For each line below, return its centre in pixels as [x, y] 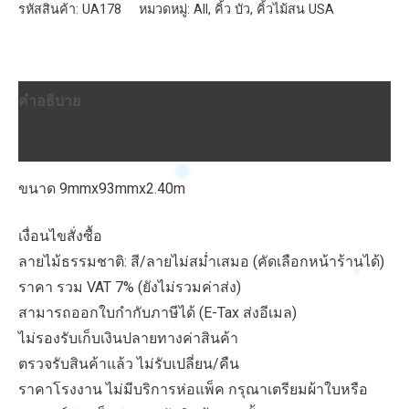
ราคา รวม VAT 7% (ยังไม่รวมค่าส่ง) [130, 288]
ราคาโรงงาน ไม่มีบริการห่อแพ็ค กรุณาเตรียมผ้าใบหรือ [193, 390]
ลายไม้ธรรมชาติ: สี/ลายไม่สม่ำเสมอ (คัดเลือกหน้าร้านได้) [201, 262]
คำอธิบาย [49, 100]
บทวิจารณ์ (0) [63, 141]
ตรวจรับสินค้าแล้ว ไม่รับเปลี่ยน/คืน [129, 364]
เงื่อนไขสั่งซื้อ [60, 236]
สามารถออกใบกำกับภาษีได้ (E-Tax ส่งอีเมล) [157, 313]
